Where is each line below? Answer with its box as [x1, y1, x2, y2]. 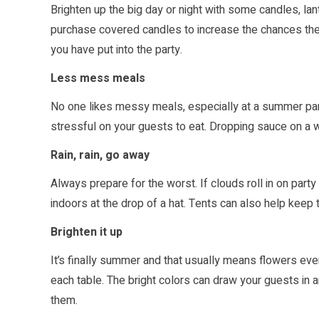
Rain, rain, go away [51, 147, 150, 164]
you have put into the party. [51, 41, 182, 59]
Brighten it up [51, 224, 122, 241]
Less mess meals [51, 70, 145, 88]
